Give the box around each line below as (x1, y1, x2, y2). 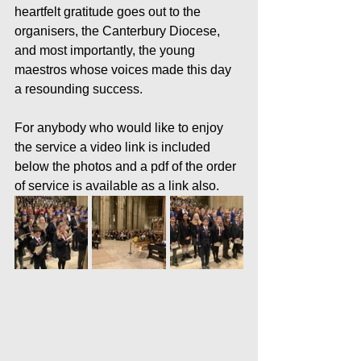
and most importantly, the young (15, 44, 198, 57)
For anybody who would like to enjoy (15, 121, 226, 135)
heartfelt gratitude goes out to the (15, 5, 204, 19)
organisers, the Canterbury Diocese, (15, 24, 223, 38)
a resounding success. (15, 82, 143, 96)
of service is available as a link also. (15, 179, 219, 193)
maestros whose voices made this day (15, 63, 234, 77)
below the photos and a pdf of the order (15, 160, 239, 173)
